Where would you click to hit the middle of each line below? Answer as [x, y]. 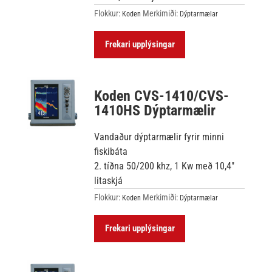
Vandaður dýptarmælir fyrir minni [159, 137]
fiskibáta [111, 151]
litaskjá [109, 180]
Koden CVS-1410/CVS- [162, 96]
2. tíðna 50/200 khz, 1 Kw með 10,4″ [165, 166]
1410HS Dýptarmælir [155, 110]
